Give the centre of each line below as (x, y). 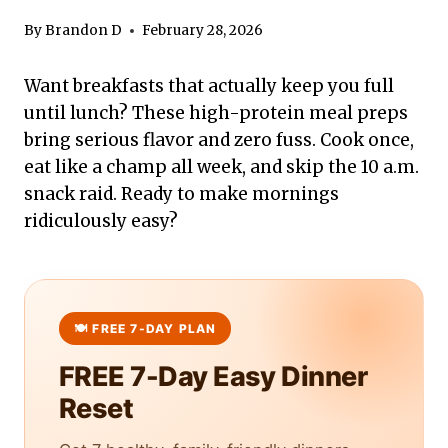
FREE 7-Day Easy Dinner (213, 377)
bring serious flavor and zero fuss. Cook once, (219, 140)
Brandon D (84, 31)
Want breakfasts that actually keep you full (209, 86)
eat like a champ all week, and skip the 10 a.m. (221, 167)
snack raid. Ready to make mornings (181, 194)
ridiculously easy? (101, 221)
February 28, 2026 (203, 31)
